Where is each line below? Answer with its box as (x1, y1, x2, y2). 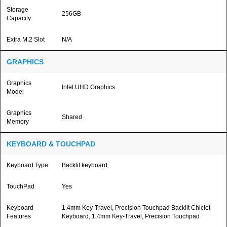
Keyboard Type (7, 162, 48, 169)
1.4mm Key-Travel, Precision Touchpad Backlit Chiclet (62, 204, 210, 211)
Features (7, 213, 31, 220)
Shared (62, 113, 82, 121)
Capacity (7, 15, 31, 22)
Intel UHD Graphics (62, 84, 115, 91)
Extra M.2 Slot (7, 36, 45, 43)
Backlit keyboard (62, 162, 107, 169)
